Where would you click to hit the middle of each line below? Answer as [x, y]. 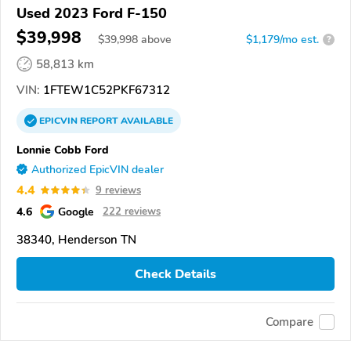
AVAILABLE [146, 120]
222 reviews [132, 211]
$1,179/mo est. [282, 39]
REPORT [99, 120]
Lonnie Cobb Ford [63, 149]
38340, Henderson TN [76, 239]
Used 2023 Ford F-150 [92, 13]
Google [76, 211]
